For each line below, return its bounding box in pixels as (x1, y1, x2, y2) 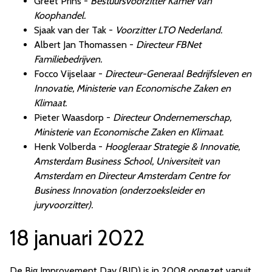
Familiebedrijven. (34, 53, 102, 66)
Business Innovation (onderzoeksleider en (34, 185, 205, 197)
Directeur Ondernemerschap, (113, 112, 231, 124)
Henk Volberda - (34, 141, 105, 153)
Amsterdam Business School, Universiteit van (34, 155, 220, 168)
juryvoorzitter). (34, 199, 93, 211)
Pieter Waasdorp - (34, 112, 113, 124)
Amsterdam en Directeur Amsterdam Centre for (34, 170, 229, 182)
